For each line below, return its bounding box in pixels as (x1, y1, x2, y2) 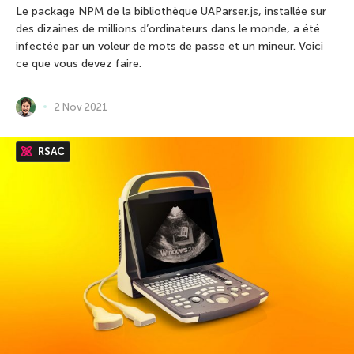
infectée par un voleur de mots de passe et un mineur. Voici (16, 39, 323, 53)
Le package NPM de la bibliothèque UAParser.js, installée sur (16, 4, 326, 18)
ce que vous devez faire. (16, 56, 141, 70)
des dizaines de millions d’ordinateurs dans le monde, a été (16, 21, 320, 36)
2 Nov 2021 (55, 100, 107, 113)
